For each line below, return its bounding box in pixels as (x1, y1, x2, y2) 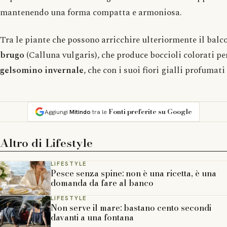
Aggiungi (45, 108, 69, 117)
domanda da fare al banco (51, 177, 154, 190)
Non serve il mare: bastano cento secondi (51, 201, 211, 214)
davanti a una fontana (51, 211, 134, 223)
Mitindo (69, 108, 91, 117)
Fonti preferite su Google (108, 106, 192, 117)
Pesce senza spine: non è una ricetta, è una (51, 167, 216, 180)
